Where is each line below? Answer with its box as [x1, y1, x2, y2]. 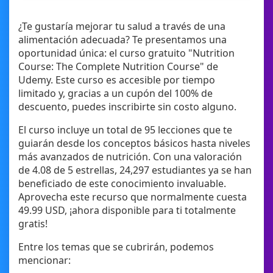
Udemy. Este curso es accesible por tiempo [18, 73, 215, 87]
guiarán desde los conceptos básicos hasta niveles [18, 136, 250, 151]
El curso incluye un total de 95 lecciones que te [18, 123, 232, 137]
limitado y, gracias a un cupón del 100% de [18, 87, 213, 101]
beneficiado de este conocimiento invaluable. [18, 177, 226, 191]
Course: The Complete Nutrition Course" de [18, 60, 218, 74]
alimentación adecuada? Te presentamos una [18, 33, 227, 47]
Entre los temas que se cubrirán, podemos [18, 240, 214, 254]
